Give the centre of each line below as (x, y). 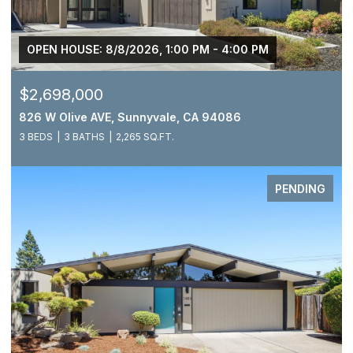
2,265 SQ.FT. (145, 136)
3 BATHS (84, 136)
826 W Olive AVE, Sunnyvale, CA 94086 (130, 117)
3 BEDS (36, 136)
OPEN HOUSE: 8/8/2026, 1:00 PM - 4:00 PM (148, 49)
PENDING (300, 188)
